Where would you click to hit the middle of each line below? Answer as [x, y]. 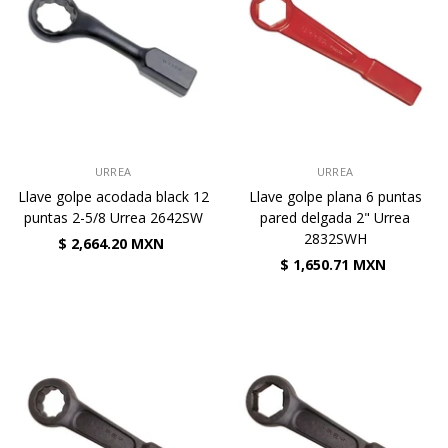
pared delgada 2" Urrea [335, 217]
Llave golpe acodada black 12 [113, 196]
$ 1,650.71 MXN [332, 264]
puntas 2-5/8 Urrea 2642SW [113, 217]
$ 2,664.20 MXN [110, 243]
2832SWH [335, 238]
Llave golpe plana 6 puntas [335, 196]
